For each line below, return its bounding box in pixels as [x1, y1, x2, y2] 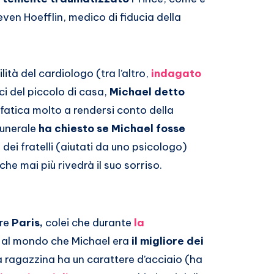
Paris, [12, 216, 43, 229]
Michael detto [109, 85, 185, 98]
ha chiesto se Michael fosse [39, 122, 185, 135]
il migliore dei [131, 234, 204, 248]
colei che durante [43, 216, 134, 229]
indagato [151, 67, 201, 80]
